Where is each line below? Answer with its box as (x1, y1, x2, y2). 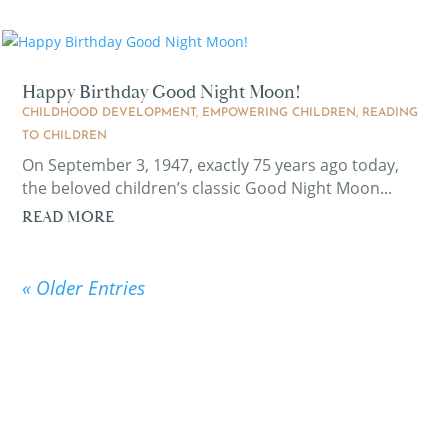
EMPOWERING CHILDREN (202, 107, 357, 119)
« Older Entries (22, 275, 146, 301)
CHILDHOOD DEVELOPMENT (22, 107, 197, 119)
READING (362, 107, 419, 119)
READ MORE (22, 207, 115, 227)
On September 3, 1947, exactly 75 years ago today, (22, 154, 400, 176)
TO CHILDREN (22, 130, 108, 142)
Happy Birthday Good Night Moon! (22, 80, 302, 104)
